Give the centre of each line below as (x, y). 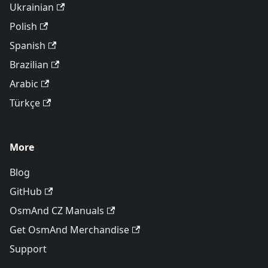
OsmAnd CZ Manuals (57, 211)
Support (28, 249)
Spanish (28, 45)
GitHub (26, 191)
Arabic (24, 84)
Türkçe (25, 103)
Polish (23, 26)
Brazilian (29, 65)
